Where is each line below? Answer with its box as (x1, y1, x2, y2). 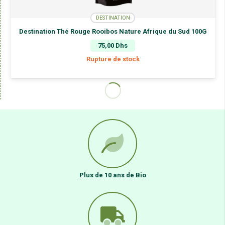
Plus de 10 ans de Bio (79, 171, 146, 179)
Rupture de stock (86, 55, 140, 63)
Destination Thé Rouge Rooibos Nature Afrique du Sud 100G (19, 28, 207, 36)
